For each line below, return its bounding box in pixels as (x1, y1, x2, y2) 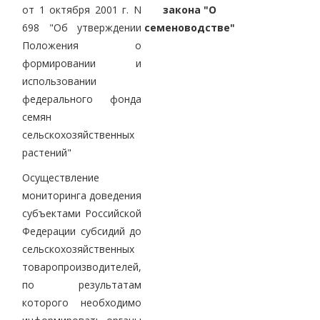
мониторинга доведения (22, 188, 141, 202)
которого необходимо (22, 295, 141, 309)
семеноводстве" (144, 20, 235, 34)
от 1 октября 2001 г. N (22, 2, 141, 16)
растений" (22, 145, 71, 159)
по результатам (22, 277, 141, 291)
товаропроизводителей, (22, 259, 141, 274)
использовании (22, 74, 96, 88)
